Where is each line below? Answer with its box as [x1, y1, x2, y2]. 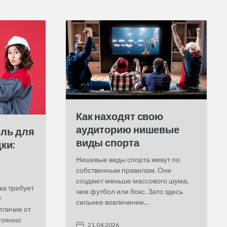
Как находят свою [75, 110, 164, 123]
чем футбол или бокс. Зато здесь [75, 187, 183, 196]
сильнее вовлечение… [75, 198, 149, 207]
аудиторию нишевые [75, 123, 180, 136]
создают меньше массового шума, [75, 176, 188, 185]
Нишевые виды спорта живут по [75, 155, 180, 164]
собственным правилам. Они [75, 166, 171, 175]
